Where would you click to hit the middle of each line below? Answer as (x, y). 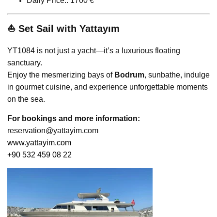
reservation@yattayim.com (53, 131)
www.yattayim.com (39, 143)
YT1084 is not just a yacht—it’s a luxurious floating (94, 51)
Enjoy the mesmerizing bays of (61, 75)
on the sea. (26, 99)
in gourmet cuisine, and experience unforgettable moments (108, 87)
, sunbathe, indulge (177, 75)
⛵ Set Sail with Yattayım (63, 29)
